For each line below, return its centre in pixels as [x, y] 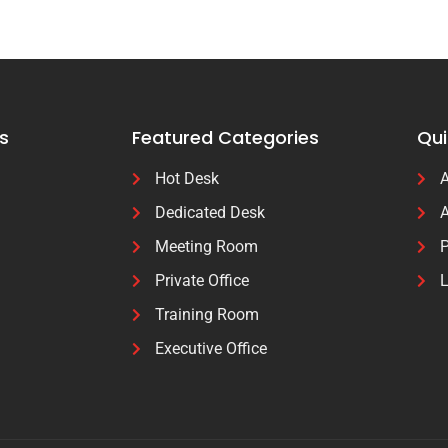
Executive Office [210, 348]
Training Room [206, 314]
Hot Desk [186, 178]
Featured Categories [225, 137]
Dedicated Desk [209, 212]
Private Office [201, 280]
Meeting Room [206, 246]
